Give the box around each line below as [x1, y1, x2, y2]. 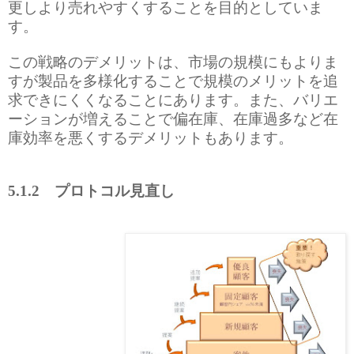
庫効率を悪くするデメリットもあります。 [8, 126, 293, 147]
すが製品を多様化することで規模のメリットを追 [8, 70, 338, 90]
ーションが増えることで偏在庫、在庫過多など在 [8, 107, 338, 128]
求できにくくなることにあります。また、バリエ [8, 88, 338, 109]
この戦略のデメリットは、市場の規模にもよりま [8, 51, 338, 71]
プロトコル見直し [40, 182, 175, 199]
